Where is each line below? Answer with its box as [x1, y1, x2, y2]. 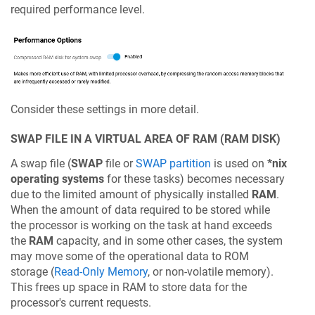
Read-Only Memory [54, 264, 148, 278]
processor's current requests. [11, 295, 151, 309]
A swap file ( [11, 156, 71, 170]
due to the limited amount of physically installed [11, 187, 252, 201]
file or [103, 156, 136, 170]
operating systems [11, 172, 104, 186]
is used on [211, 156, 267, 170]
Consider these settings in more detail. [11, 102, 199, 116]
